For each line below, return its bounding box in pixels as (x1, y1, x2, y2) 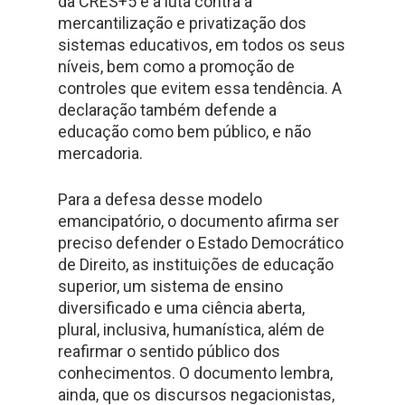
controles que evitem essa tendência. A (58, 79, 342, 98)
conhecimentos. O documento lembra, (58, 363, 333, 382)
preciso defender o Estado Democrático (58, 233, 344, 252)
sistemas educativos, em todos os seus (58, 35, 345, 54)
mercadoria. (58, 144, 150, 163)
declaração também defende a (58, 100, 277, 119)
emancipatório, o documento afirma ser (58, 212, 339, 231)
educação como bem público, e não (58, 122, 311, 141)
